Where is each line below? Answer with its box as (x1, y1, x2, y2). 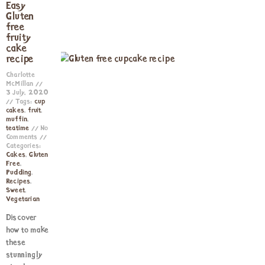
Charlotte (6, 72, 35, 79)
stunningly (6, 251, 43, 260)
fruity (6, 33, 31, 44)
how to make (6, 226, 49, 235)
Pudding (6, 169, 32, 176)
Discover (6, 214, 37, 222)
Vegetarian (6, 196, 40, 203)
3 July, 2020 (6, 89, 49, 96)
